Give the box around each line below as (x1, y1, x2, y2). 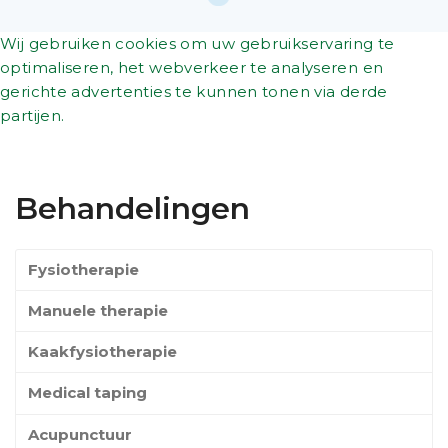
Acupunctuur (27, 424, 132, 444)
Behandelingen (15, 190, 250, 227)
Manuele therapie (27, 301, 168, 321)
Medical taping (27, 383, 147, 403)
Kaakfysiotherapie (27, 342, 177, 362)
